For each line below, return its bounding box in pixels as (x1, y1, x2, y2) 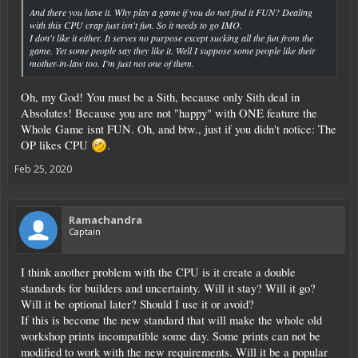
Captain (69, 225, 101, 237)
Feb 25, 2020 (14, 161, 72, 176)
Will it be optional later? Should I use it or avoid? (21, 296, 254, 312)
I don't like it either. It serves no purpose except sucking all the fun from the (30, 30, 313, 44)
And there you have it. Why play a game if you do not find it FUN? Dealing (30, 5, 312, 18)
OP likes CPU (21, 137, 91, 153)
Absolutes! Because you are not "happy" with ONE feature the (21, 105, 317, 121)
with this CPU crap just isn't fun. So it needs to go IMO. (30, 18, 242, 31)
